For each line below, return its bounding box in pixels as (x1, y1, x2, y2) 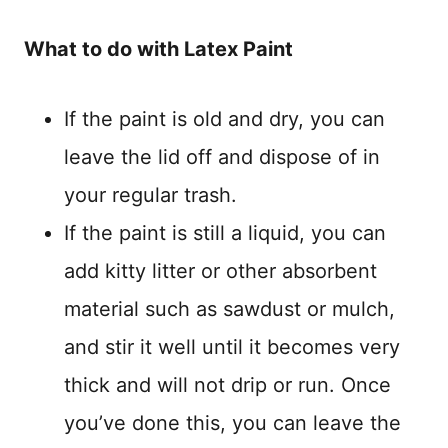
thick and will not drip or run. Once (64, 372, 391, 397)
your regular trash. (64, 182, 237, 207)
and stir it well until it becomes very (64, 334, 400, 359)
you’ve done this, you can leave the (64, 410, 401, 435)
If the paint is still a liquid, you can (64, 220, 386, 245)
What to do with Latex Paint (24, 36, 293, 61)
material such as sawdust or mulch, (64, 296, 395, 321)
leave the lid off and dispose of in (64, 144, 380, 169)
